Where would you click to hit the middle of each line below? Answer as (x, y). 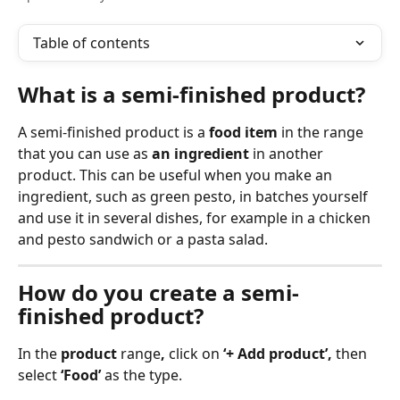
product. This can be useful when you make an (177, 175)
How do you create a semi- (158, 292)
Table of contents (92, 43)
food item (243, 132)
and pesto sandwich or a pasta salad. (143, 239)
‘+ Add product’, (278, 354)
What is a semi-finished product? (192, 94)
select (39, 375)
